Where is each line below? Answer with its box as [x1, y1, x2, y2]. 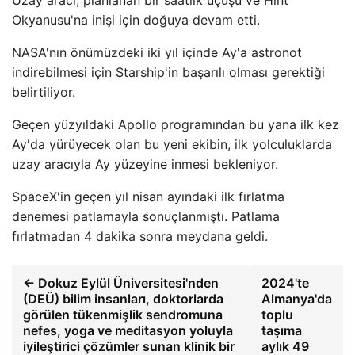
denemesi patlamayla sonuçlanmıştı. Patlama [12, 208, 280, 224]
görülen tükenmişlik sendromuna [23, 307, 223, 323]
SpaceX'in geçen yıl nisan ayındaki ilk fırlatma [12, 189, 284, 204]
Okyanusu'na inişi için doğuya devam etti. [12, 12, 260, 28]
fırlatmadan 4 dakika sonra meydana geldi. [12, 228, 268, 244]
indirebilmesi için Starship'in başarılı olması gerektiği [12, 64, 325, 80]
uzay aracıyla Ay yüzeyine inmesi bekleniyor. [12, 156, 278, 172]
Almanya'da [261, 291, 332, 307]
